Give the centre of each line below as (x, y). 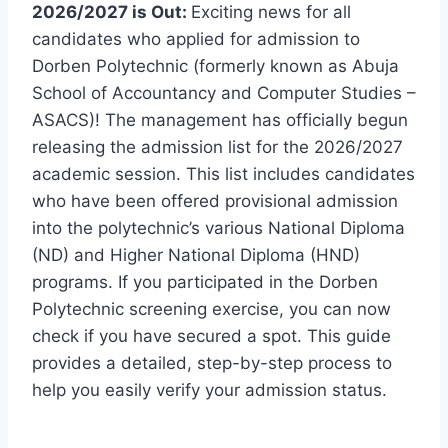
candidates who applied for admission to (196, 38)
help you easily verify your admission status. (209, 389)
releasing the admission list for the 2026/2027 (217, 146)
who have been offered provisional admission (215, 200)
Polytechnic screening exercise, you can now (211, 308)
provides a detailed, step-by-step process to (212, 362)
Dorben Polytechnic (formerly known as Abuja (215, 65)
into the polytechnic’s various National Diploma (218, 227)
